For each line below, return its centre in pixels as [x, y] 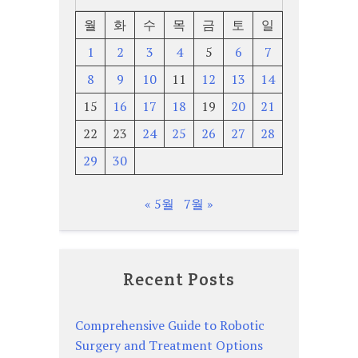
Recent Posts [179, 279]
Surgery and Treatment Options [169, 346]
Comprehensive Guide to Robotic [170, 326]
